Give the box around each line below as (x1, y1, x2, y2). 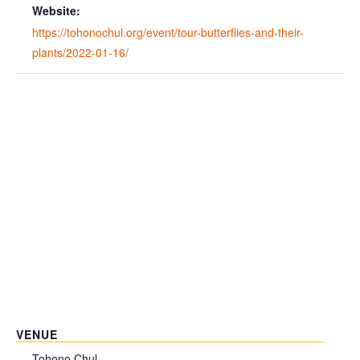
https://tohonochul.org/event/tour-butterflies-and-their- (32, 24, 304, 41)
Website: (32, 2, 80, 19)
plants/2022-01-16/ (32, 44, 129, 61)
